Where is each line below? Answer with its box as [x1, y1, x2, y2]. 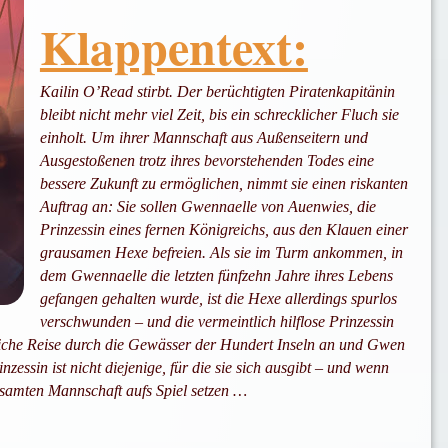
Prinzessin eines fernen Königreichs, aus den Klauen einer [39, 221, 408, 239]
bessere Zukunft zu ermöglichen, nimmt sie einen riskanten [39, 175, 408, 193]
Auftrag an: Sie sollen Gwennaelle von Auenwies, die [39, 198, 376, 216]
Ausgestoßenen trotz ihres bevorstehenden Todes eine [39, 152, 374, 170]
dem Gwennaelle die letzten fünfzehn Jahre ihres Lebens [39, 267, 393, 285]
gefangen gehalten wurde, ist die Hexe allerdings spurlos [39, 290, 397, 308]
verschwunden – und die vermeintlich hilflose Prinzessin [39, 313, 394, 331]
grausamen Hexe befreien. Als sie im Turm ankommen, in [39, 244, 403, 262]
